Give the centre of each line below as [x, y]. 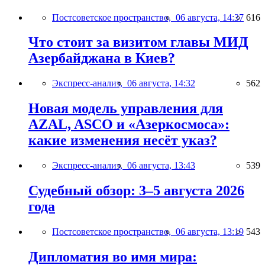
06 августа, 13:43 [161, 166]
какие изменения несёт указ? [123, 140]
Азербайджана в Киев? [102, 58]
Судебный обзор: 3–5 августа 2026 [136, 191]
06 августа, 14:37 [210, 17]
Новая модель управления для [126, 109]
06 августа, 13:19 [210, 232]
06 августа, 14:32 [161, 83]
